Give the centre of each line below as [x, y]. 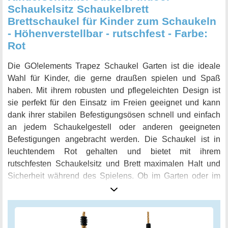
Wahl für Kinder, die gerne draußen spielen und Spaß [114, 78]
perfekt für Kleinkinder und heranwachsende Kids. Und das [114, 213]
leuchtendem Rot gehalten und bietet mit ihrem [114, 152]
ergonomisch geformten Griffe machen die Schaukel [114, 201]
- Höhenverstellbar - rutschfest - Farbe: [108, 34]
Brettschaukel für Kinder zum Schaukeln [112, 21]
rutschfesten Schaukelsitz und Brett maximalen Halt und [114, 164]
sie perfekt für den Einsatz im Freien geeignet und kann [114, 103]
